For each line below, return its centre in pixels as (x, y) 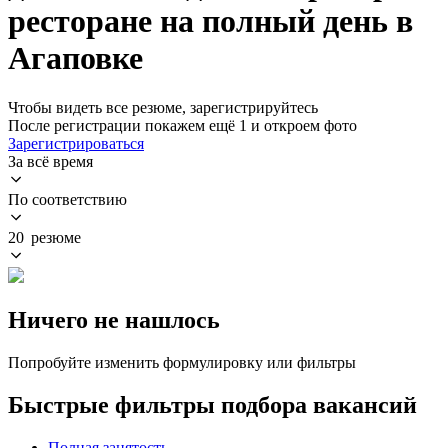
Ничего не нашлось (114, 319)
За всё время (50, 161)
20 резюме (44, 237)
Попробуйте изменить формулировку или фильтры (182, 362)
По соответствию (67, 199)
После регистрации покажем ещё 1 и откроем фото (182, 125)
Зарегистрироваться (76, 143)
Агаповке (75, 58)
